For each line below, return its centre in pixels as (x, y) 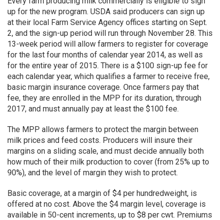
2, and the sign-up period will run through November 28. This (110, 33)
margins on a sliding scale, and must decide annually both (106, 151)
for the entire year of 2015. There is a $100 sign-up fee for (108, 66)
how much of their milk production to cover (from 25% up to (108, 162)
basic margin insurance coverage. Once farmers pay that (103, 87)
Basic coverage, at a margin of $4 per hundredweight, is (102, 193)
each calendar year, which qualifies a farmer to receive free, (109, 76)
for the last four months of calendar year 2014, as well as (105, 55)
